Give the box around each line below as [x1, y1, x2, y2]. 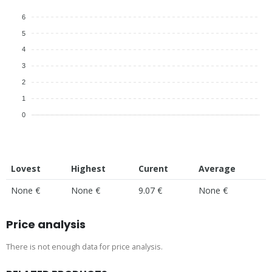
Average [199, 163, 236, 175]
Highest [71, 163, 106, 175]
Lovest [11, 163, 41, 175]
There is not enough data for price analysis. [6, 242, 163, 253]
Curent [138, 163, 168, 175]
